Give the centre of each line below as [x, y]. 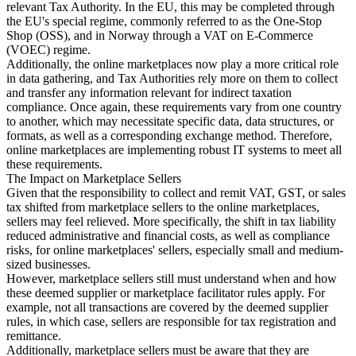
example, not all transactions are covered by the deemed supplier [167, 308]
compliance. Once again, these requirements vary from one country [174, 107]
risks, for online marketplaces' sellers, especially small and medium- [175, 250]
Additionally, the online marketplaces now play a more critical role [172, 64]
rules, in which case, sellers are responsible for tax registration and [171, 322]
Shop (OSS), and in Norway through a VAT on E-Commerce [160, 36]
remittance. [34, 336]
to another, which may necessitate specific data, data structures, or [170, 122]
